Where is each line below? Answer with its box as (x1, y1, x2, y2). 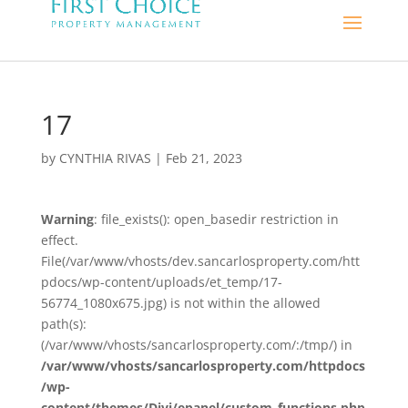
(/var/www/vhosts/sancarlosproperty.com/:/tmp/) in (40, 336, 352, 353)
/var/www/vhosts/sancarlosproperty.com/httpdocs (40, 357, 365, 374)
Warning (40, 210, 94, 228)
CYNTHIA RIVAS (58, 149, 151, 167)
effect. (40, 231, 78, 249)
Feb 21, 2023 (165, 149, 242, 167)
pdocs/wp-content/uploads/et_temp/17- (40, 273, 282, 291)
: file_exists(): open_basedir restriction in (93, 210, 339, 228)
